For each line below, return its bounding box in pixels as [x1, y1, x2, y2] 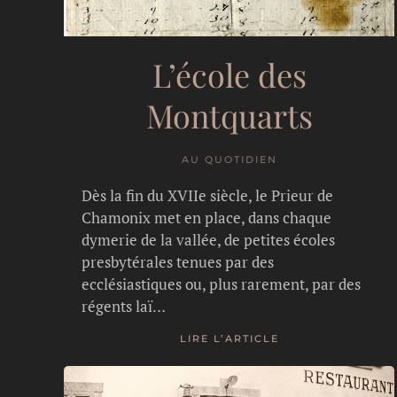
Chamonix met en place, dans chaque [82, 206, 331, 228]
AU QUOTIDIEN [181, 152, 277, 166]
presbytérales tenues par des [82, 251, 274, 272]
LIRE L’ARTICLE [179, 332, 279, 346]
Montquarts [145, 93, 313, 136]
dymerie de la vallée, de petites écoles [82, 229, 335, 250]
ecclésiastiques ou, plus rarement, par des [82, 273, 361, 294]
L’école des [152, 52, 307, 96]
